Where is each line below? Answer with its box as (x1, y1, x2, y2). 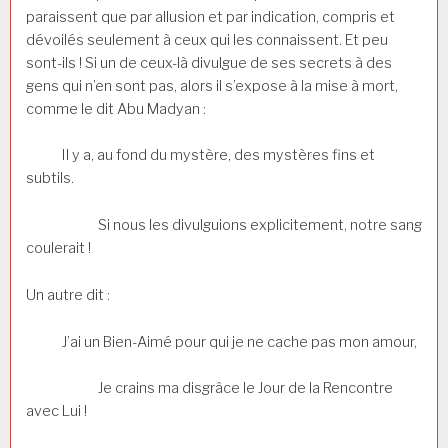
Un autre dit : (26, 285, 110, 304)
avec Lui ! (26, 402, 87, 421)
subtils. (26, 169, 74, 188)
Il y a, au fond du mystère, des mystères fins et (26, 146, 375, 165)
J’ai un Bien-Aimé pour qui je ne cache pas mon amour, (26, 332, 417, 351)
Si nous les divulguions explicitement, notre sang (26, 216, 422, 235)
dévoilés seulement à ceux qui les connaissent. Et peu (26, 30, 388, 49)
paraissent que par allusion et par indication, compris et (26, 7, 395, 26)
